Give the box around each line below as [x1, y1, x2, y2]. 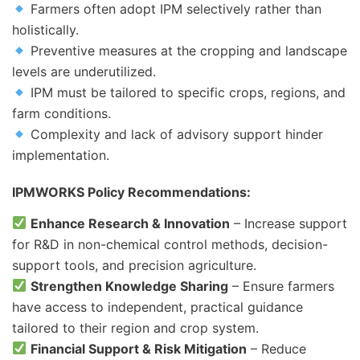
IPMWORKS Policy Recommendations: [12, 184, 251, 201]
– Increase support [230, 215, 348, 231]
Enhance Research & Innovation [31, 215, 231, 231]
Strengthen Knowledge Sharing [31, 277, 229, 294]
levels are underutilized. [12, 63, 156, 80]
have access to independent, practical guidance [12, 298, 303, 315]
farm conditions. [12, 105, 111, 122]
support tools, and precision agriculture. [12, 256, 256, 273]
